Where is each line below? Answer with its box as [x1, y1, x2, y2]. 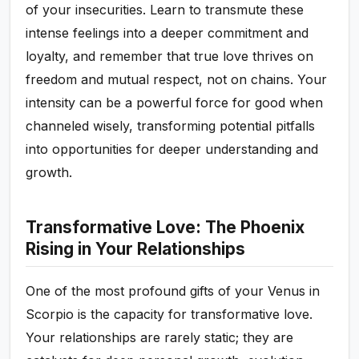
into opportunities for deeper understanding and [26, 141, 319, 158]
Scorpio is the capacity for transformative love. [26, 306, 313, 323]
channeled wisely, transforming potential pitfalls [26, 118, 316, 135]
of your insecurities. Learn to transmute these [26, 2, 305, 18]
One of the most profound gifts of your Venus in [26, 283, 321, 300]
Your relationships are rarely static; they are [26, 329, 294, 346]
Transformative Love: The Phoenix [26, 217, 305, 238]
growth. [26, 164, 73, 181]
